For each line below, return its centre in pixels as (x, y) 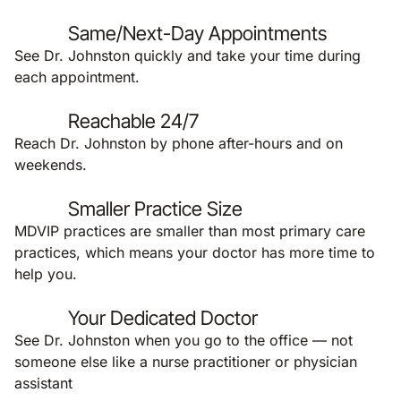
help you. (46, 274)
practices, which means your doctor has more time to (195, 252)
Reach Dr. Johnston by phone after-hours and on (179, 143)
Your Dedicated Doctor (163, 318)
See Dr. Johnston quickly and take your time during (188, 55)
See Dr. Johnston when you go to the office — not (183, 340)
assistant (43, 383)
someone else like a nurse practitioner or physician (186, 362)
